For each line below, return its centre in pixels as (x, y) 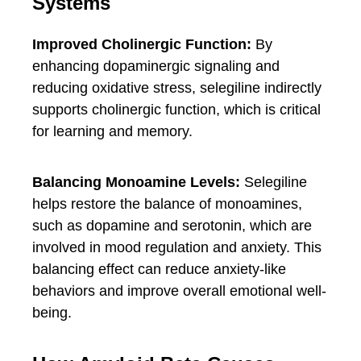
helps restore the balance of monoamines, (167, 204)
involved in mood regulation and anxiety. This (177, 247)
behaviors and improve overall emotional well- (179, 291)
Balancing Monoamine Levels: (136, 182)
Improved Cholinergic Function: (142, 44)
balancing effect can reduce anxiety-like (159, 269)
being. (52, 313)
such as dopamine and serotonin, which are (172, 226)
